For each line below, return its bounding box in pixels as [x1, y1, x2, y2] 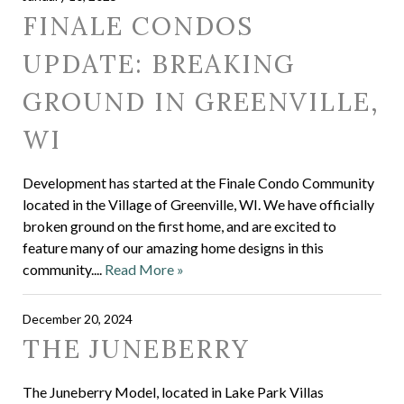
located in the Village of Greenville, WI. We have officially [23, 196, 374, 213]
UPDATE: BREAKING [23, 48, 295, 80]
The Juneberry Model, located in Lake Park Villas [23, 383, 324, 400]
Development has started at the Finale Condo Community [23, 174, 374, 191]
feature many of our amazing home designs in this [23, 239, 324, 256]
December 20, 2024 [23, 311, 133, 326]
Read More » [105, 261, 184, 278]
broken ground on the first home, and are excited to [23, 217, 336, 234]
